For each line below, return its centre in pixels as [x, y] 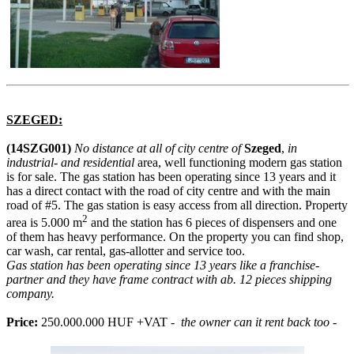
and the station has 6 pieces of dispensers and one [212, 223]
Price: [22, 322]
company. [30, 294]
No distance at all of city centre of [158, 149]
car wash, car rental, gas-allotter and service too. [126, 251]
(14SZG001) [39, 149]
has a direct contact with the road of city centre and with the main [168, 191]
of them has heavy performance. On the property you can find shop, [175, 237]
